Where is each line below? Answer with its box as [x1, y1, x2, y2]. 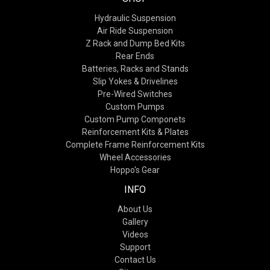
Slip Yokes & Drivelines [92, 76, 178, 86]
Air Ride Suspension [97, 25, 173, 36]
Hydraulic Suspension [94, 13, 176, 23]
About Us [118, 204, 152, 214]
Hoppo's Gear [110, 165, 160, 175]
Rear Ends [116, 51, 154, 61]
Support [119, 242, 151, 252]
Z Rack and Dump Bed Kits [85, 38, 185, 48]
